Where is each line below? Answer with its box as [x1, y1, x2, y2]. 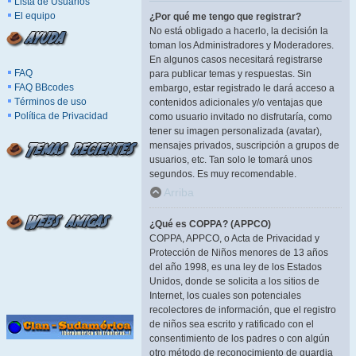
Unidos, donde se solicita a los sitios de [149, 276, 319, 287]
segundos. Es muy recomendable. [149, 168, 296, 180]
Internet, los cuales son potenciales [149, 290, 301, 301]
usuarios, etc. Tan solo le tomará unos [149, 154, 312, 165]
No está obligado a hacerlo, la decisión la [149, 25, 328, 37]
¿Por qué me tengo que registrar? [149, 11, 301, 22]
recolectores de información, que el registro [149, 304, 336, 315]
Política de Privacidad [14, 110, 108, 122]
